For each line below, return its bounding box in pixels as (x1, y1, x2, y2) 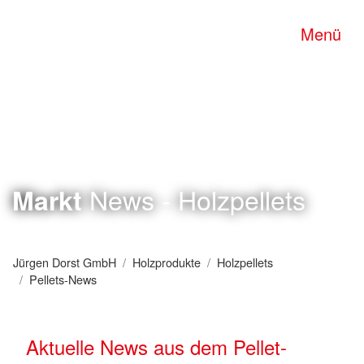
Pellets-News (29, 271, 97, 288)
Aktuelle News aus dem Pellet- (26, 332, 287, 361)
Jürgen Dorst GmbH (13, 253, 116, 271)
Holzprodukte (132, 253, 201, 271)
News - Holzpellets (82, 180, 305, 218)
